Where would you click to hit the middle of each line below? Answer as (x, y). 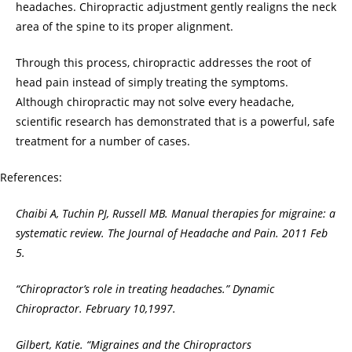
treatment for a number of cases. (103, 141)
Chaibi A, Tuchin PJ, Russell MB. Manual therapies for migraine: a (176, 213)
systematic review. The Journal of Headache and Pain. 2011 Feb (172, 233)
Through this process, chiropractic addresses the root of (163, 62)
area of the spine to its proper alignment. (125, 26)
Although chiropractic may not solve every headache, (155, 101)
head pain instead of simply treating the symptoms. (152, 82)
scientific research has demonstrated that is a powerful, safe (175, 121)
